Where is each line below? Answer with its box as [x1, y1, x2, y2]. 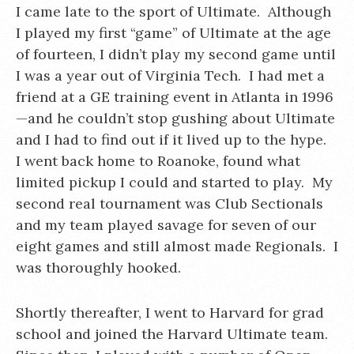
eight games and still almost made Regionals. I [16, 237, 338, 255]
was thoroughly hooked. [16, 258, 181, 277]
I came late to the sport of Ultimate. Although [16, 2, 331, 21]
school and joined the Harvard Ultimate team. [16, 325, 332, 343]
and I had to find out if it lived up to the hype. [16, 130, 330, 149]
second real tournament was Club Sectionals [16, 194, 323, 213]
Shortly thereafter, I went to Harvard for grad [16, 303, 324, 322]
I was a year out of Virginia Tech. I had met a [16, 66, 325, 85]
